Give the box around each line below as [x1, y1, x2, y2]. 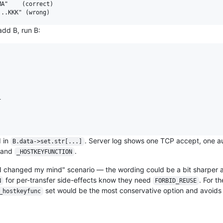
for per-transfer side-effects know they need [3, 175, 153, 184]
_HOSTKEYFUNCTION [16, 148, 73, 155]
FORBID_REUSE [155, 177, 197, 184]
